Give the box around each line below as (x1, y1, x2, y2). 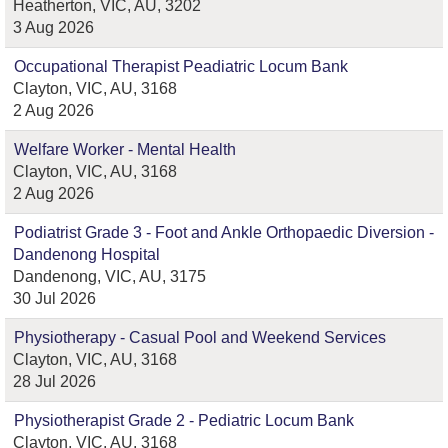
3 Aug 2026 (13, 19, 94, 36)
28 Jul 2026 (13, 373, 96, 390)
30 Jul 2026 (13, 290, 96, 307)
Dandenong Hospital (13, 246, 160, 263)
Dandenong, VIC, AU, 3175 (13, 268, 206, 285)
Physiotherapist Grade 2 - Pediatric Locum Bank (14, 412, 354, 429)
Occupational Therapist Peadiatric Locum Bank (14, 58, 348, 75)
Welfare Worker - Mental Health (14, 141, 236, 158)
